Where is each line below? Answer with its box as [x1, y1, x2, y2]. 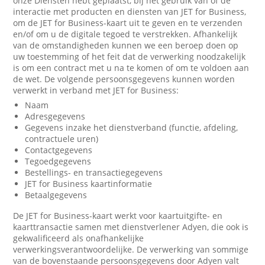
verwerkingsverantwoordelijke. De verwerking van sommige [13, 244, 249, 255]
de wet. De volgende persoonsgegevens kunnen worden [13, 73, 235, 85]
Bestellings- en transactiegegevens [25, 167, 163, 178]
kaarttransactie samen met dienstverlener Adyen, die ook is [13, 221, 249, 232]
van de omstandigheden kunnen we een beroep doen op [13, 40, 239, 51]
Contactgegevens [25, 144, 93, 156]
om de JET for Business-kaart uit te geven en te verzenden [13, 17, 243, 28]
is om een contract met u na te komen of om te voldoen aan [13, 62, 250, 73]
